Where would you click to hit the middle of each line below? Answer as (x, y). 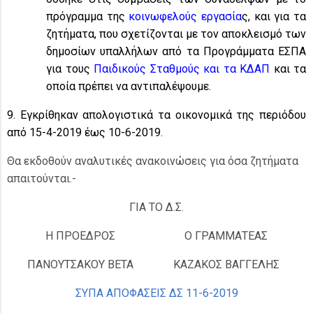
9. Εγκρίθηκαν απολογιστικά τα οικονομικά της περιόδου (156, 115)
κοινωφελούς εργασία (185, 16)
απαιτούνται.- (42, 179)
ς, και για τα (274, 16)
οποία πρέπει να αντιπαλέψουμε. (129, 86)
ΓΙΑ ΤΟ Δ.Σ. (156, 207)
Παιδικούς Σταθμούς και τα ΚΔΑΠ (182, 69)
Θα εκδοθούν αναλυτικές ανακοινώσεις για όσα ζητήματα (153, 161)
